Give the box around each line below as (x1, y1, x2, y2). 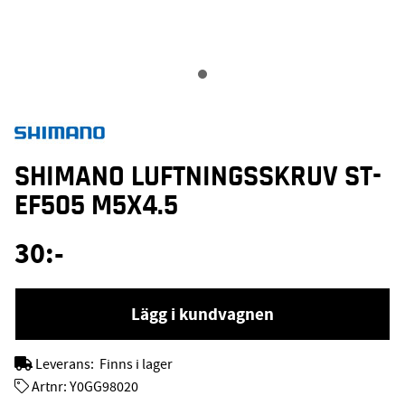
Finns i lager (99, 354, 173, 373)
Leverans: (35, 354, 97, 373)
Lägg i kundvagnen (131, 302, 274, 325)
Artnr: (29, 378, 70, 397)
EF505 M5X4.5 (14, 190, 178, 220)
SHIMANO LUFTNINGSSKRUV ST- (14, 161, 381, 191)
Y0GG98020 (70, 378, 138, 397)
